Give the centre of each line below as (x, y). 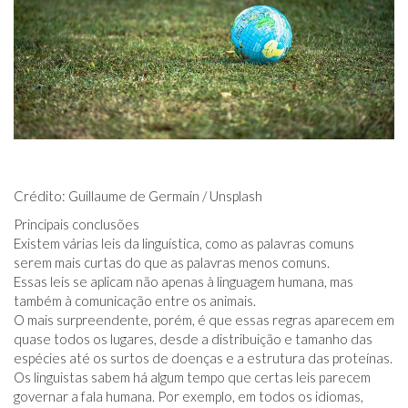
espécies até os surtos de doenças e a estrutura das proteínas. (203, 358)
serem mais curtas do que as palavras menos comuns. (172, 263)
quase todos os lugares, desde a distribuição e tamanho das (193, 339)
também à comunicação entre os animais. (135, 301)
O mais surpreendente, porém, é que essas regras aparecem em (204, 320)
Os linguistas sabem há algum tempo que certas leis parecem (192, 377)
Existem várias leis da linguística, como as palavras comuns (184, 244)
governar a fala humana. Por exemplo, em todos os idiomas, (189, 397)
